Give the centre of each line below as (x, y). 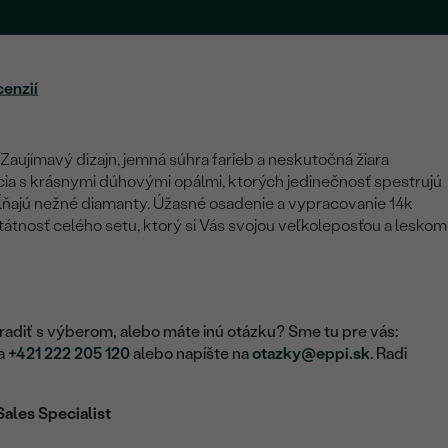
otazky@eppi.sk (311, 353)
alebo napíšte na (191, 353)
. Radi (389, 353)
